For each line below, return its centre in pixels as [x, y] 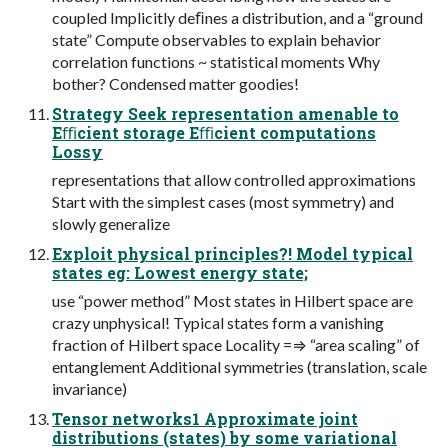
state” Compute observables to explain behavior [216, 39]
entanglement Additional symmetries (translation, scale [239, 366]
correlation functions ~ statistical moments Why [216, 61]
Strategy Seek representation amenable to [225, 113]
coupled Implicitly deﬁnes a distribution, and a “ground [237, 17]
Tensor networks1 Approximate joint [205, 418]
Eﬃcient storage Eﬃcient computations [214, 132]
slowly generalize [111, 223]
